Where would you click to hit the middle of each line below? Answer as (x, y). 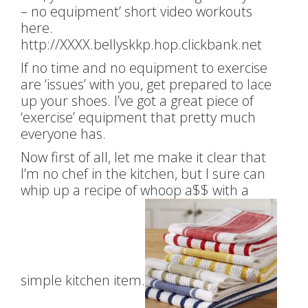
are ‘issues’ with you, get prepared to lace (146, 84)
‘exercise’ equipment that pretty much (138, 117)
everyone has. (63, 134)
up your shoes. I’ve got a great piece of (137, 101)
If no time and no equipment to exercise (144, 68)
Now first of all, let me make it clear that (143, 157)
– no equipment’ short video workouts (136, 11)
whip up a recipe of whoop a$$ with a (135, 190)
